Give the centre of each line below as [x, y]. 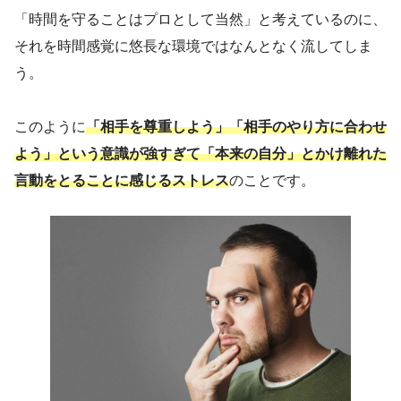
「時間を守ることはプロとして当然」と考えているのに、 [200, 19]
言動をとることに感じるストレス [122, 180]
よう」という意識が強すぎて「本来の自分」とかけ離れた [200, 153]
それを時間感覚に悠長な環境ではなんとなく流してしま [193, 46]
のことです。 [272, 180]
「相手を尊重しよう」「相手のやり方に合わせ [236, 126]
